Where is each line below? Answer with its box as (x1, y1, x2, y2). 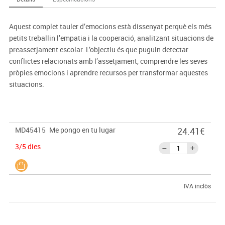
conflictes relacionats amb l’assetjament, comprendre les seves (9, 56, 207, 66)
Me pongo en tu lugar (49, 125, 116, 135)
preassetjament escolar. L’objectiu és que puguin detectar (9, 45, 188, 55)
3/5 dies (15, 142, 41, 152)
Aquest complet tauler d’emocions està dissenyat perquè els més (9, 22, 211, 32)
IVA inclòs (183, 182, 211, 190)
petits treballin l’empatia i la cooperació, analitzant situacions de (9, 33, 213, 43)
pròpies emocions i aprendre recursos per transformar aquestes (9, 68, 208, 78)
